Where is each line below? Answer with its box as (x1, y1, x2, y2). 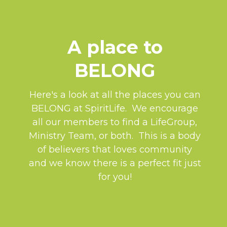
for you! (98, 171, 132, 182)
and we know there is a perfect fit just (28, 157, 201, 169)
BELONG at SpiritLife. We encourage (31, 102, 198, 114)
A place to (67, 36, 163, 59)
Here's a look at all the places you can (29, 89, 201, 100)
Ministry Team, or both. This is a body (29, 130, 201, 141)
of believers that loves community (37, 143, 192, 155)
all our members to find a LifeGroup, (32, 116, 197, 128)
